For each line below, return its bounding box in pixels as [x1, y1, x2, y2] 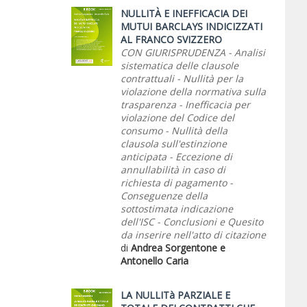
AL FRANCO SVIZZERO [121, 33, 222, 46]
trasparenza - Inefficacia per [121, 98, 250, 111]
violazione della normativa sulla [121, 85, 266, 98]
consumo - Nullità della [121, 124, 228, 137]
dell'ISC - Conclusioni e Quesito [121, 215, 263, 228]
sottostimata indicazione [121, 202, 233, 215]
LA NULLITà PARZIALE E [121, 288, 230, 302]
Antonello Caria [121, 254, 188, 267]
